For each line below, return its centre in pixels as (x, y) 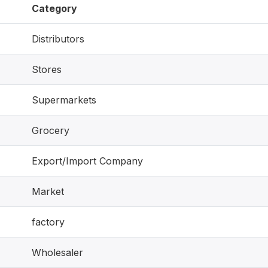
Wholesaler (57, 252)
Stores (47, 69)
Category (54, 8)
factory (48, 222)
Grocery (51, 130)
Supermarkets (64, 100)
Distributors (58, 39)
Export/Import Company (87, 161)
